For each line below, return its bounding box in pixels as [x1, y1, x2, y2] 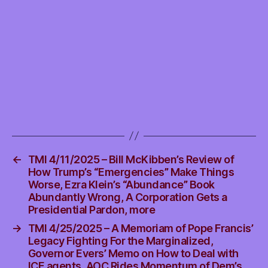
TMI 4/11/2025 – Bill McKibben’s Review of [28, 153, 234, 166]
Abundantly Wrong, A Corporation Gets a [28, 190, 227, 203]
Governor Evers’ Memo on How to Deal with [28, 246, 239, 260]
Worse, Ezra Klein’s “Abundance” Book [28, 178, 215, 191]
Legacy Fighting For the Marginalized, [28, 234, 214, 247]
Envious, [172, 17, 208, 28]
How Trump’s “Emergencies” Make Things [28, 165, 234, 178]
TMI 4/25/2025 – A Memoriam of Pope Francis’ [28, 221, 254, 234]
